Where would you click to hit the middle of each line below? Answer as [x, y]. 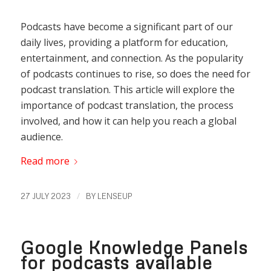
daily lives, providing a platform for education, [124, 43]
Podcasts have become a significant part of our [126, 27]
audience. [41, 137]
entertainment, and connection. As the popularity [132, 58]
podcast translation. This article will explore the [127, 90]
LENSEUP [115, 196]
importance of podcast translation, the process [127, 106]
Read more [45, 161]
